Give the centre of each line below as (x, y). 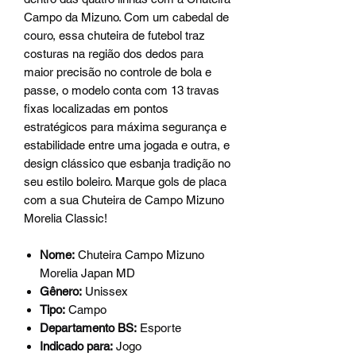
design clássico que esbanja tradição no (127, 163)
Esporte (159, 327)
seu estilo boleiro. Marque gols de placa (125, 181)
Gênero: (61, 291)
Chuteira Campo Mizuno (139, 254)
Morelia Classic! (66, 218)
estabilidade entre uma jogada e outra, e (127, 145)
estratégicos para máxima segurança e (125, 126)
